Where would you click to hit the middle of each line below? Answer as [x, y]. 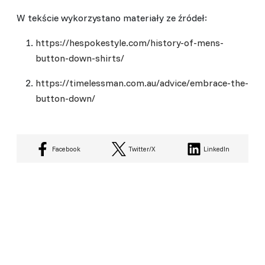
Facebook [66, 149]
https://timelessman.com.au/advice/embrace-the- [142, 83]
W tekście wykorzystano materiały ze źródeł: [112, 17]
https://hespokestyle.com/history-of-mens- [130, 42]
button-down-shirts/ [80, 58]
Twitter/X [142, 149]
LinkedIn [217, 149]
